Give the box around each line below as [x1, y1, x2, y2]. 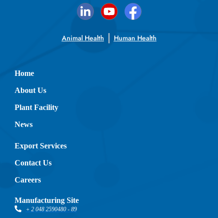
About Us [15, 86, 46, 94]
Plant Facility [15, 103, 58, 111]
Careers [15, 176, 41, 184]
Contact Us [15, 159, 52, 167]
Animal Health [61, 33, 104, 43]
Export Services [15, 142, 67, 150]
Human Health [113, 33, 157, 43]
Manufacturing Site [15, 196, 79, 204]
